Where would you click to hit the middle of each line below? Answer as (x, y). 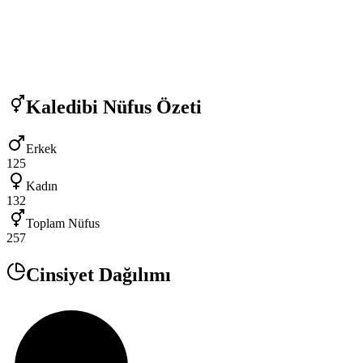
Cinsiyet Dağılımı (98, 275)
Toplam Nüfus (63, 224)
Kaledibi (62, 107)
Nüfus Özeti (150, 107)
